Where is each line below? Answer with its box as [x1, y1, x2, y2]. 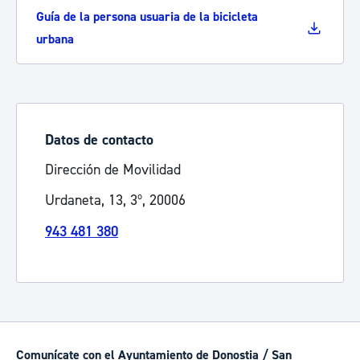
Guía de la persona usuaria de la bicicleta [36, 9, 258, 25]
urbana [36, 31, 74, 47]
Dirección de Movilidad [45, 161, 181, 179]
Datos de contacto [45, 131, 153, 149]
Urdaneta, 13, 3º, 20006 [45, 191, 186, 210]
